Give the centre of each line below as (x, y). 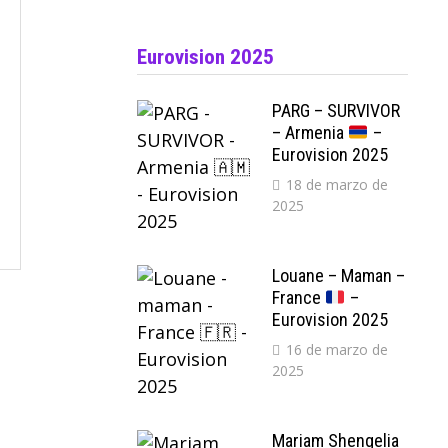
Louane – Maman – (339, 275)
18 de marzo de (337, 184)
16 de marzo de (337, 349)
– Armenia (310, 132)
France (299, 297)
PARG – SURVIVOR (336, 110)
